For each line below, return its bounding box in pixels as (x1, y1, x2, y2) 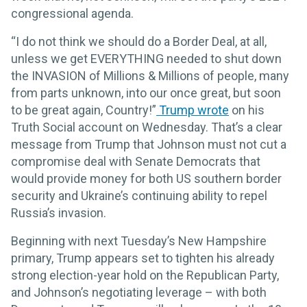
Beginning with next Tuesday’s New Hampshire (11, 233, 267, 248)
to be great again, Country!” (11, 102, 156, 117)
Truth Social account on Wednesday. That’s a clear (11, 119, 282, 134)
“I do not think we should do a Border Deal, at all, (11, 34, 267, 49)
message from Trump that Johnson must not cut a (11, 136, 286, 151)
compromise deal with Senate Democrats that (11, 153, 260, 169)
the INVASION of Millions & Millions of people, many (11, 68, 289, 83)
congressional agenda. (11, 5, 134, 21)
